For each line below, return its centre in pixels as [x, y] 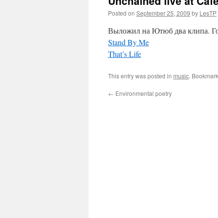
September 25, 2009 [163, 13]
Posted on [121, 13]
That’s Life [125, 54]
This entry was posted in [141, 76]
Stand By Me [128, 42]
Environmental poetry [143, 93]
